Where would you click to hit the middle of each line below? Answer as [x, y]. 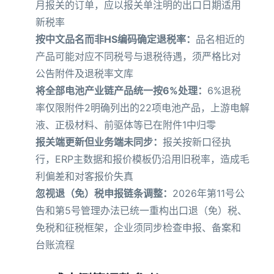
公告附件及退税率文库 [84, 73]
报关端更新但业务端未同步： [99, 142]
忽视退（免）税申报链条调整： [104, 193]
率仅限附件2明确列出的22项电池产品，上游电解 [143, 108]
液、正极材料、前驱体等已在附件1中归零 [126, 125]
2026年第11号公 [209, 193]
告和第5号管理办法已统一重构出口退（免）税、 [141, 210]
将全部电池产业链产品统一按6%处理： [121, 91]
